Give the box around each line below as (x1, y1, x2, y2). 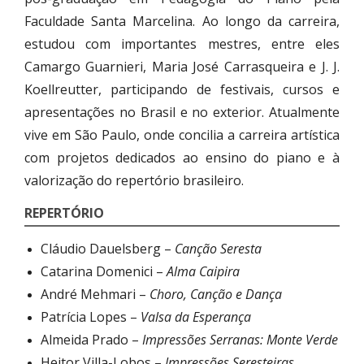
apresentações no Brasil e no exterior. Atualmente (24, 102, 340, 121)
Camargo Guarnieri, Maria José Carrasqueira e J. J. (24, 57, 340, 76)
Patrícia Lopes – (41, 308, 141, 327)
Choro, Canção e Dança (149, 285, 282, 304)
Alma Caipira (167, 262, 240, 281)
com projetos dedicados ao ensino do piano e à (24, 148, 340, 167)
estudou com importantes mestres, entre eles (24, 34, 340, 53)
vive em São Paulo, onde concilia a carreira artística (24, 125, 340, 144)
